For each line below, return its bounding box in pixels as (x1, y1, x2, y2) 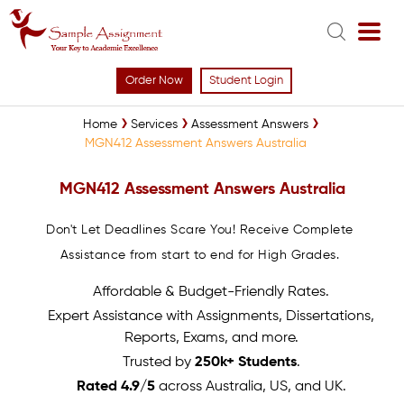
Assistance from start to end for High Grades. (60, 249, 340, 262)
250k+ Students (194, 355, 297, 370)
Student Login (209, 75, 283, 87)
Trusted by (122, 355, 195, 370)
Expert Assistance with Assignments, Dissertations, (48, 309, 374, 324)
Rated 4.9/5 (76, 380, 155, 394)
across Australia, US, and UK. (154, 380, 346, 394)
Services (130, 118, 178, 131)
